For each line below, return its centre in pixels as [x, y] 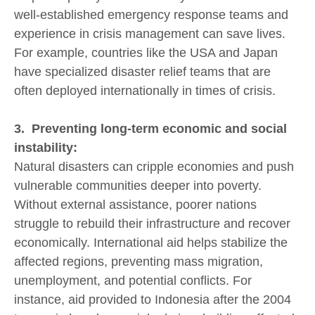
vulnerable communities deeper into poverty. [138, 185]
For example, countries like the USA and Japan [146, 53]
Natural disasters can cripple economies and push [154, 166]
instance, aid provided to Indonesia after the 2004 [153, 299]
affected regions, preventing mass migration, [139, 261]
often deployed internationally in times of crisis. [148, 91]
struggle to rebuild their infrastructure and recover [152, 223]
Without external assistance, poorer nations [135, 204]
